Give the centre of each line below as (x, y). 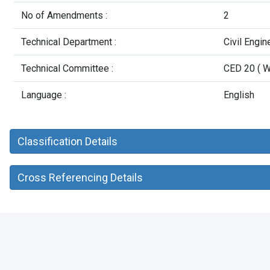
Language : (44, 95)
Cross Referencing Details (80, 177)
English (239, 95)
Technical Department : (69, 42)
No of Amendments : (64, 15)
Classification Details (67, 141)
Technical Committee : (67, 68)
